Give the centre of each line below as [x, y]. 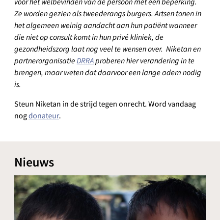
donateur [44, 116]
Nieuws [34, 163]
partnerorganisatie [46, 61]
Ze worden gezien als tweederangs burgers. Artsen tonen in [108, 14]
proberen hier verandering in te [144, 61]
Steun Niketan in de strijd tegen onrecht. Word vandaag [105, 104]
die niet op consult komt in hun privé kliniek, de [89, 37]
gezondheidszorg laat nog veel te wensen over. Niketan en [108, 49]
